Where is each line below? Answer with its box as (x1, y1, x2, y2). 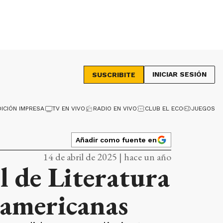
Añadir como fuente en (76, 135, 157, 144)
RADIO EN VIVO (93, 105, 137, 112)
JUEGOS (191, 105, 215, 112)
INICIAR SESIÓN (152, 70, 207, 78)
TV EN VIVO (52, 105, 85, 112)
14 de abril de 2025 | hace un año (43, 150, 171, 163)
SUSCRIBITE (92, 71, 135, 79)
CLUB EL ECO (145, 105, 183, 112)
